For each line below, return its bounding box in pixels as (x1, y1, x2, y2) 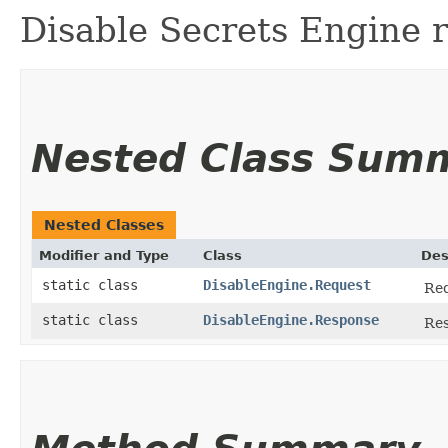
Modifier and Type (39, 247, 169, 263)
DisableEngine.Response (203, 311, 379, 328)
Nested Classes (44, 216, 164, 233)
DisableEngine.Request (203, 276, 371, 293)
